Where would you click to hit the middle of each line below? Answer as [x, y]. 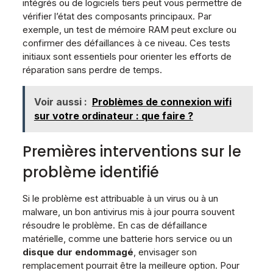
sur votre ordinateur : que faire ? [113, 115]
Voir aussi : [60, 101]
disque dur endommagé [78, 252]
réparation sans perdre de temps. [92, 69]
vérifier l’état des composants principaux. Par [117, 16]
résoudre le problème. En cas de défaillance [115, 225]
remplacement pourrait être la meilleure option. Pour [131, 265]
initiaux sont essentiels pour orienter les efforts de [127, 56]
